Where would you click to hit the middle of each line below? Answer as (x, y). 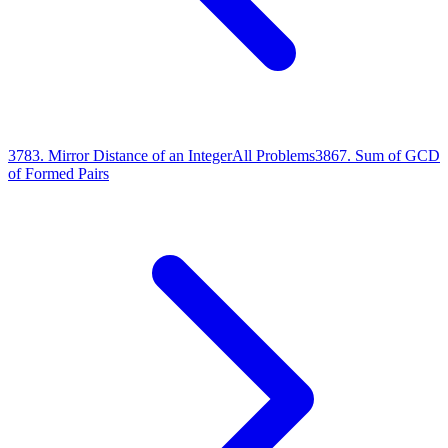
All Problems (273, 155)
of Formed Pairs (58, 173)
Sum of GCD (397, 155)
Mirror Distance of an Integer (140, 155)
